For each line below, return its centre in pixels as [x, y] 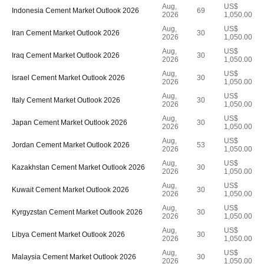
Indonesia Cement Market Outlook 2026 [75, 11]
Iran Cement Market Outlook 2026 [66, 33]
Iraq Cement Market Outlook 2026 [66, 55]
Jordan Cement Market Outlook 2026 [71, 145]
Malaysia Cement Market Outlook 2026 [74, 257]
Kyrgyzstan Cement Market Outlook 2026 [77, 212]
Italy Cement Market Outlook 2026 [66, 100]
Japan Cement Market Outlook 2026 [70, 123]
